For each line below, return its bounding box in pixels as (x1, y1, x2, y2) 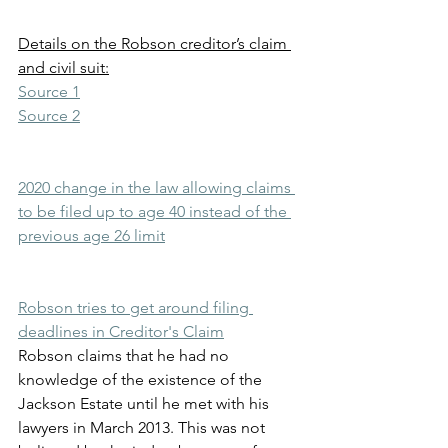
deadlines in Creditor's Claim (18, 321, 224, 341)
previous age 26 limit (18, 225, 165, 245)
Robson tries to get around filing (18, 297, 253, 317)
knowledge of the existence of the (18, 369, 266, 389)
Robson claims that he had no (18, 345, 233, 365)
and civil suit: (18, 57, 109, 77)
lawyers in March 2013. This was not (18, 417, 269, 437)
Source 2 (18, 105, 80, 125)
